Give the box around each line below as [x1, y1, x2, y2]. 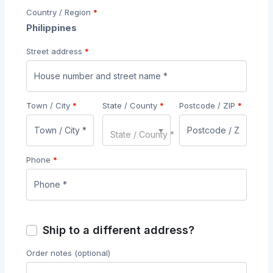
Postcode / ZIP [179, 101, 235, 110]
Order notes [26, 248, 74, 258]
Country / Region [26, 7, 93, 17]
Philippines [26, 22, 77, 34]
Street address [26, 46, 82, 56]
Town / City [26, 101, 70, 110]
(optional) [74, 248, 110, 258]
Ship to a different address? [43, 224, 194, 236]
